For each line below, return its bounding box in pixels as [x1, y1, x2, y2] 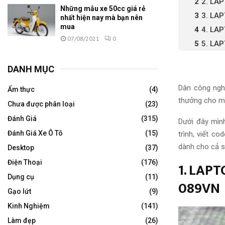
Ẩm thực [8, 85, 35, 94]
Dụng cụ [8, 173, 34, 181]
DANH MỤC [8, 64, 54, 75]
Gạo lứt [8, 187, 31, 196]
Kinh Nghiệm [8, 202, 50, 210]
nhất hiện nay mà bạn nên [60, 14, 143, 22]
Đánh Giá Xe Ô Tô [8, 129, 63, 138]
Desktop [8, 144, 34, 152]
